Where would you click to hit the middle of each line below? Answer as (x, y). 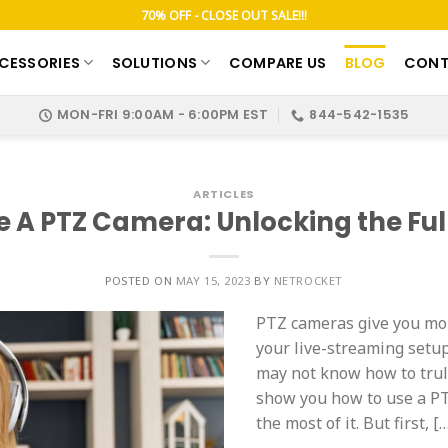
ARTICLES (224, 194)
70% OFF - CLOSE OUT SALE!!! (224, 15)
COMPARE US (277, 62)
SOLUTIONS (154, 62)
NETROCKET (308, 280)
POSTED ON (140, 280)
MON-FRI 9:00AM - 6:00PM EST (162, 114)
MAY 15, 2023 (213, 280)
